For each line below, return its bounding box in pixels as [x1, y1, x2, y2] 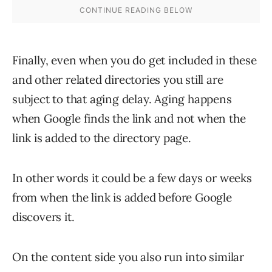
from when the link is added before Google [12, 190, 232, 205]
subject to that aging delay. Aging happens [12, 92, 232, 106]
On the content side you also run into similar [12, 250, 244, 264]
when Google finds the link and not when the [12, 111, 246, 126]
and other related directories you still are [12, 72, 223, 87]
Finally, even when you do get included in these [12, 53, 257, 67]
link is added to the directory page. [12, 131, 191, 145]
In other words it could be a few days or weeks [12, 171, 252, 185]
